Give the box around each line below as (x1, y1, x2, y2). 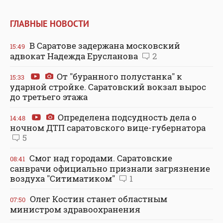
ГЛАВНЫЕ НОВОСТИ (10, 17, 89, 29)
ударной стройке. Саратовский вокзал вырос (10, 81, 206, 93)
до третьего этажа (10, 91, 88, 103)
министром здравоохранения (10, 203, 140, 215)
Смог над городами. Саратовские (27, 152, 172, 164)
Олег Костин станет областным (28, 193, 167, 205)
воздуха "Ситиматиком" (10, 172, 117, 184)
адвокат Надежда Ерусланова (10, 50, 140, 62)
